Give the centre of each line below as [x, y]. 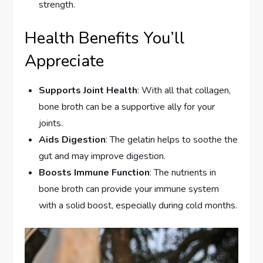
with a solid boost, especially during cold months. [138, 205]
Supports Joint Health [88, 90]
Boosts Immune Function [95, 172]
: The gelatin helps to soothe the [172, 139]
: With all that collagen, [184, 90]
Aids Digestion [73, 139]
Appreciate [65, 61]
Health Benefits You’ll [105, 38]
